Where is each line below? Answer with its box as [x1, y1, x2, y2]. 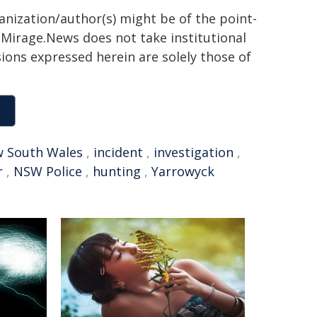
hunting [93, 163, 141, 180]
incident [93, 144, 143, 161]
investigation [154, 144, 234, 161]
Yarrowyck [151, 163, 214, 180]
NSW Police [13, 163, 82, 180]
